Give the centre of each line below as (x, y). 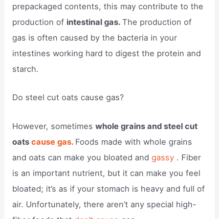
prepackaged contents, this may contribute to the (108, 7)
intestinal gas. (95, 22)
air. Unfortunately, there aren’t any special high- (105, 204)
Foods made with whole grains (134, 142)
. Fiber (189, 157)
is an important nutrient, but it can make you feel (107, 173)
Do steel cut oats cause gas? (68, 98)
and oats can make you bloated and (82, 157)
